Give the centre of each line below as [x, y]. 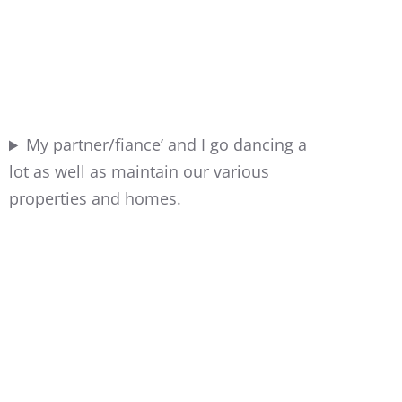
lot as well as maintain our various [139, 172]
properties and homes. [95, 199]
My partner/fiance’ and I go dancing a [167, 145]
